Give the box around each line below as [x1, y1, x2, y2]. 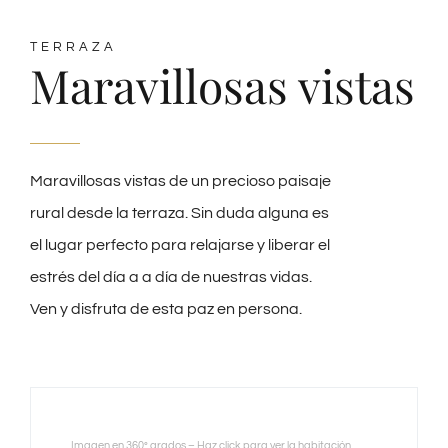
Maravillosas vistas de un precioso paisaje [30, 173, 331, 190]
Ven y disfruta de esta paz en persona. [30, 301, 302, 318]
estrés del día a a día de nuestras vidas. [30, 269, 312, 286]
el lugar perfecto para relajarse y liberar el [30, 237, 330, 254]
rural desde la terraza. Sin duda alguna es [30, 205, 329, 222]
